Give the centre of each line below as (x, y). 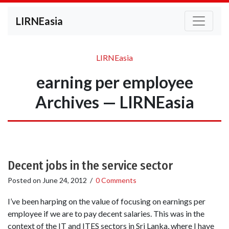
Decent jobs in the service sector (90, 166)
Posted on (25, 180)
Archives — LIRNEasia (114, 102)
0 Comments (116, 180)
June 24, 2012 (65, 180)
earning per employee (114, 82)
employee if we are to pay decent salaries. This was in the (106, 214)
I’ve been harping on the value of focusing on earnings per (107, 201)
